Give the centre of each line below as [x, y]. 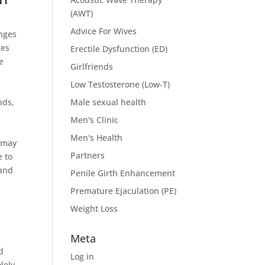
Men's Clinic [95, 120]
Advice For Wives [104, 31]
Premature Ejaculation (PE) [124, 191]
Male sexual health [109, 102]
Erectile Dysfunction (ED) [119, 49]
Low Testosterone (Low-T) [120, 84]
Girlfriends [92, 67]
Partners [88, 155]
